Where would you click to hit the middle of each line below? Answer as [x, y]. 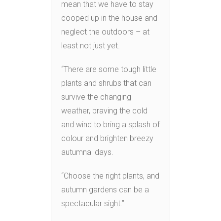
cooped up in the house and [109, 18]
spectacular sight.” [93, 203]
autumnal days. [87, 152]
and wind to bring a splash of [110, 124]
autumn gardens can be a [105, 189]
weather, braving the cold [104, 110]
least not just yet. [91, 45]
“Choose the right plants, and [110, 176]
